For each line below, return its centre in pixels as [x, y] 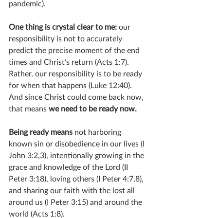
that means [29, 108]
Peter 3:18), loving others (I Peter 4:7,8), [77, 178]
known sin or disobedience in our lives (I [78, 143]
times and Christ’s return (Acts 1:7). [70, 61]
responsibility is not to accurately [66, 38]
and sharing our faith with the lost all [73, 190]
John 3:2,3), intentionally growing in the [77, 155]
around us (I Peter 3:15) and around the [76, 201]
